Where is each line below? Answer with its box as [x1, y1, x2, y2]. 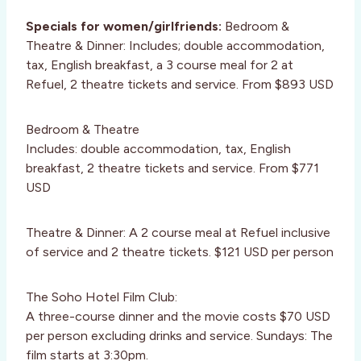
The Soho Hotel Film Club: [26, 289, 177, 305]
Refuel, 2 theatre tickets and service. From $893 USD [26, 77, 334, 93]
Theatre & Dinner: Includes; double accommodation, [26, 38, 325, 54]
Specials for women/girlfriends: [26, 19, 222, 35]
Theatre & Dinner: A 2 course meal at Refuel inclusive [26, 225, 330, 241]
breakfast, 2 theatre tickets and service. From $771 [26, 160, 319, 176]
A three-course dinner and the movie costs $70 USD [26, 309, 330, 325]
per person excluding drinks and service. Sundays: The [26, 328, 333, 344]
